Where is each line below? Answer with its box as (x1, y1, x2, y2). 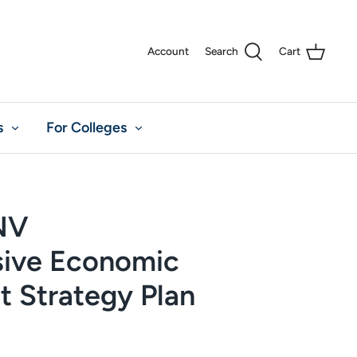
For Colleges (46, 119, 127, 136)
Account (147, 45, 189, 58)
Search (205, 45, 238, 58)
